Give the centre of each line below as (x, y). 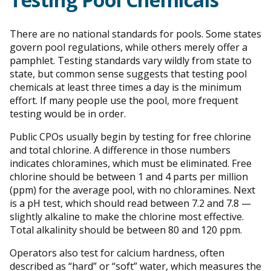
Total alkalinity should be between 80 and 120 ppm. (126, 230)
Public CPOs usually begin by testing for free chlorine (130, 137)
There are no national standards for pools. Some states (135, 34)
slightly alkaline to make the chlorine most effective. (127, 217)
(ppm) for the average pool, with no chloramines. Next (132, 190)
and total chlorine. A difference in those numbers (120, 150)
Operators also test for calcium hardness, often (117, 253)
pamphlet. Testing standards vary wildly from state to (131, 60)
